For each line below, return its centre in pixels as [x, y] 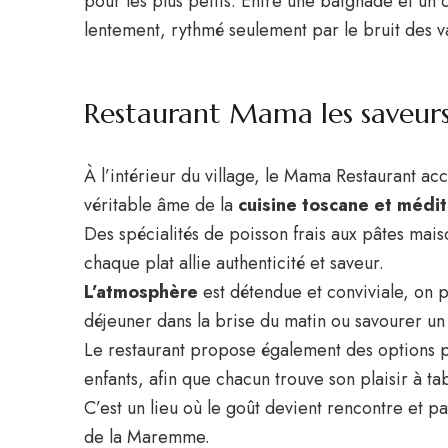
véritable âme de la [161, 205]
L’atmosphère [141, 292]
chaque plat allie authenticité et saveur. [234, 263]
